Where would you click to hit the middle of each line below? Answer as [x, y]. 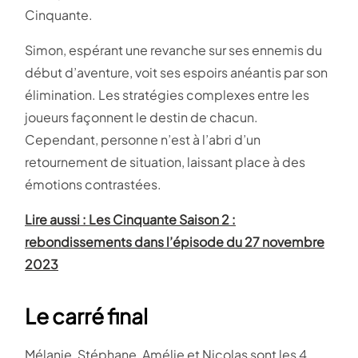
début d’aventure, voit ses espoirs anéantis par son [176, 73]
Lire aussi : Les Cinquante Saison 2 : [130, 220]
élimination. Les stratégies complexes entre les [167, 95]
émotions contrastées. [93, 185]
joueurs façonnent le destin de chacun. [141, 117]
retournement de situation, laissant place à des [165, 162]
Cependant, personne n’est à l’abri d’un [143, 140]
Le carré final [86, 316]
